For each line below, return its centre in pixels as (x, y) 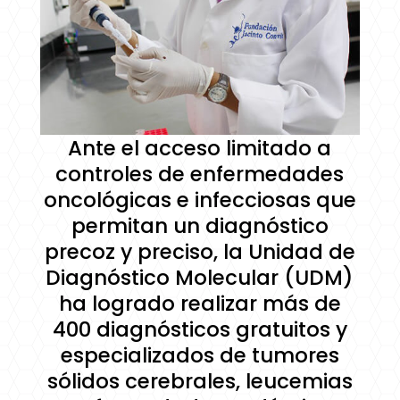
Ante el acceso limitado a (200, 148)
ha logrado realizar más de (200, 303)
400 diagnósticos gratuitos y (200, 329)
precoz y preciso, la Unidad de (200, 251)
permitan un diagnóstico (200, 225)
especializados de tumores (200, 355)
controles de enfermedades (200, 174)
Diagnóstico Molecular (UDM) (200, 277)
